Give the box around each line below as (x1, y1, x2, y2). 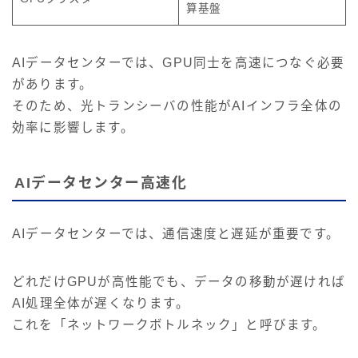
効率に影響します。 (12, 120, 134, 134)
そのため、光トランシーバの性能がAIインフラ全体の (12, 98, 343, 113)
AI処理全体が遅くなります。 (12, 296, 189, 311)
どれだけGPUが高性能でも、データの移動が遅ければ (12, 275, 346, 289)
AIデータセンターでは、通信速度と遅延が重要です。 (12, 227, 340, 241)
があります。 (12, 77, 93, 91)
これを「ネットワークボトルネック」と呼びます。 (12, 318, 327, 332)
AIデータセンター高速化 (14, 175, 187, 192)
